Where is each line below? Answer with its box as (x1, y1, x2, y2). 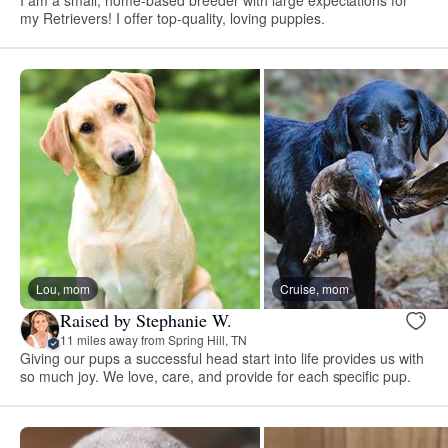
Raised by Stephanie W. (60, 308, 232, 333)
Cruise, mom (280, 279, 349, 297)
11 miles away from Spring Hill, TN (60, 331, 247, 349)
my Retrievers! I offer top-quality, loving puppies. (20, 7, 325, 28)
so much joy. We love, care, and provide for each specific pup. (20, 365, 412, 386)
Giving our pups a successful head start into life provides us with (20, 347, 425, 368)
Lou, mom (36, 279, 90, 297)
